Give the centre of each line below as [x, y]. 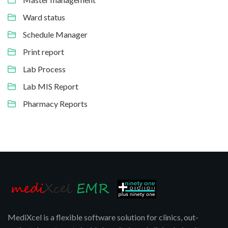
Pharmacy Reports [55, 103]
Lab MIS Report [51, 86]
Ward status [44, 17]
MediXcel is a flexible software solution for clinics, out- [103, 217]
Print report [44, 51]
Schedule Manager [55, 34]
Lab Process [44, 69]
